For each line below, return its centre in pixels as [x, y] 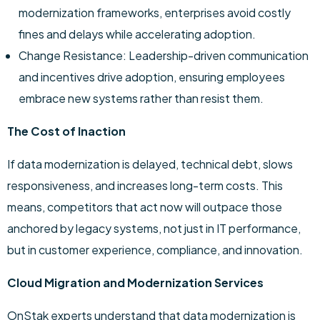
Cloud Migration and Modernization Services [135, 282]
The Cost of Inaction [66, 131]
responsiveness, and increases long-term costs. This [145, 185]
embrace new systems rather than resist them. [141, 98]
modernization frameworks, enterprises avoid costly [155, 12]
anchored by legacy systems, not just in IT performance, [154, 228]
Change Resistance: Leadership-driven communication [164, 55]
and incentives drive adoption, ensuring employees [152, 77]
